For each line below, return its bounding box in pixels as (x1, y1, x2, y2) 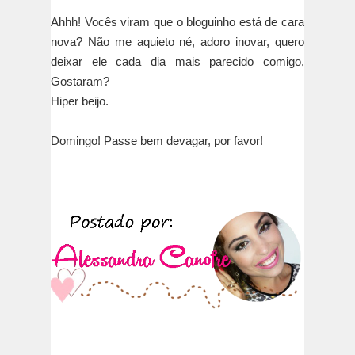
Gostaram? (51, 74, 109, 89)
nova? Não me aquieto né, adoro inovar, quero (51, 35, 304, 49)
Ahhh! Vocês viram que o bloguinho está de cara (51, 15, 304, 29)
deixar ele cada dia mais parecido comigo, (51, 55, 304, 69)
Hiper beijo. (51, 94, 109, 109)
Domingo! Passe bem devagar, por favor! (51, 134, 263, 148)
